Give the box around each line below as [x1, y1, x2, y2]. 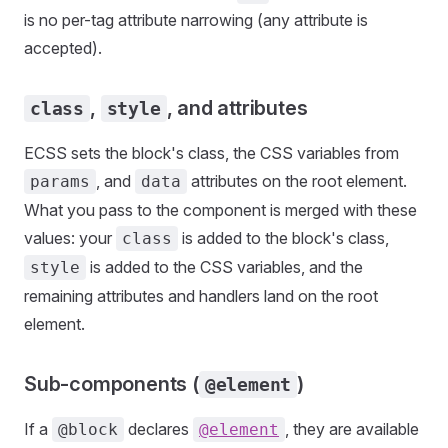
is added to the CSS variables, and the [86, 257, 363, 277]
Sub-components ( [24, 372, 199, 396]
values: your [24, 228, 116, 248]
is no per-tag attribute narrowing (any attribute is [24, 10, 368, 30]
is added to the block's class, [178, 228, 389, 248]
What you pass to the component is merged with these [24, 200, 417, 220]
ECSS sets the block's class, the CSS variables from [24, 143, 399, 163]
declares [124, 419, 193, 439]
